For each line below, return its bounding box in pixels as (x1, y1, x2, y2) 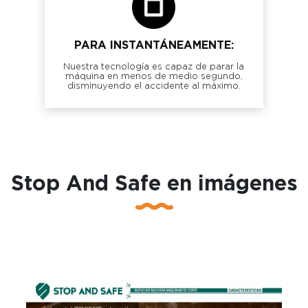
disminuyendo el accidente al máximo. (67, 81, 241, 91)
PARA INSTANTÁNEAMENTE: (74, 39, 234, 51)
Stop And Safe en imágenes (10, 173, 298, 195)
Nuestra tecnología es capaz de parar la (63, 62, 245, 71)
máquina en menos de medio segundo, (65, 71, 243, 81)
